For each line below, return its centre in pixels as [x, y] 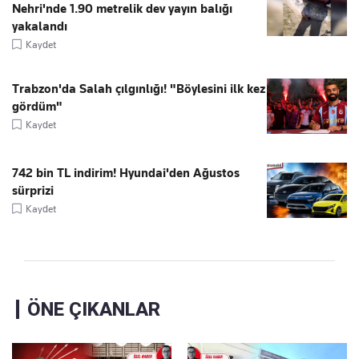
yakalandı [40, 26]
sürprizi [33, 190]
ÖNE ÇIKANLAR [94, 309]
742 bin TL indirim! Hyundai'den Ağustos [126, 173]
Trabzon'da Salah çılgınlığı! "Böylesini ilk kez [139, 89]
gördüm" [37, 106]
